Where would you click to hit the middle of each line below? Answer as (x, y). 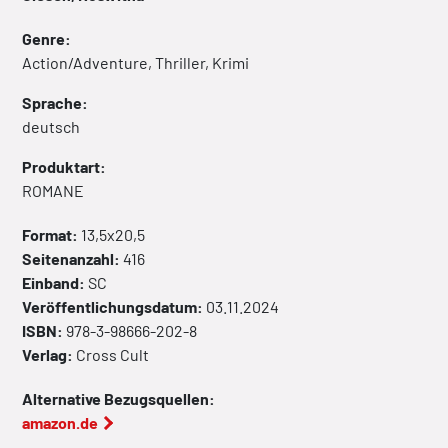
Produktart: (64, 167)
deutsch (51, 127)
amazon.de (60, 423)
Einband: (55, 283)
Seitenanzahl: (72, 259)
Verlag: (49, 355)
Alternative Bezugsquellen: (118, 399)
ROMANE (53, 191)
